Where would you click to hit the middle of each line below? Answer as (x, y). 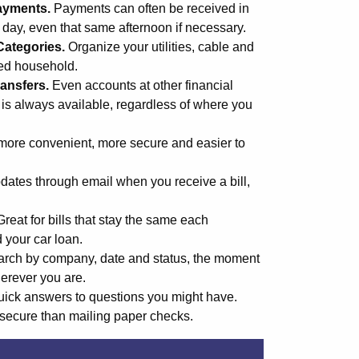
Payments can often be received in (151, 8)
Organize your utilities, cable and (161, 47)
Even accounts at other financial (141, 85)
